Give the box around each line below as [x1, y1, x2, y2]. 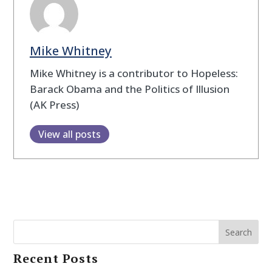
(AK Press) [29, 97, 79, 112]
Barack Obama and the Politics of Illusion [29, 81, 229, 96]
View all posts [38, 127, 101, 141]
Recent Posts [13, 250, 99, 267]
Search [225, 226, 252, 238]
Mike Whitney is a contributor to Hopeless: [29, 66, 238, 80]
